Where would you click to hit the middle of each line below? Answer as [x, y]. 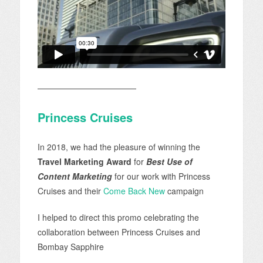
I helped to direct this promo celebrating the [118, 218]
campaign [184, 191]
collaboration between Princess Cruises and [119, 232]
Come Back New [134, 191]
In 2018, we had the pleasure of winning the [119, 147]
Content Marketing [75, 176]
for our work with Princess [161, 176]
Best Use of [169, 162]
